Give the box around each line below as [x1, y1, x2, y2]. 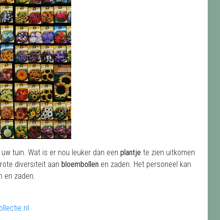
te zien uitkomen [143, 148, 195, 157]
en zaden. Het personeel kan [101, 160, 191, 169]
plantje [120, 148, 143, 157]
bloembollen [61, 160, 101, 169]
